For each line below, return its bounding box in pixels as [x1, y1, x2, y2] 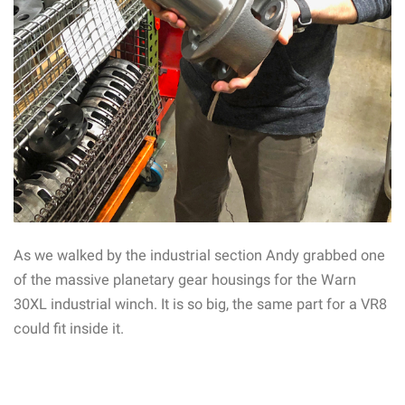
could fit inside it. [14, 320, 124, 338]
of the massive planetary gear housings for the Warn [14, 271, 356, 289]
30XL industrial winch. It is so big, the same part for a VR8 [14, 296, 387, 314]
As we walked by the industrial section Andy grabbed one [14, 247, 385, 265]
